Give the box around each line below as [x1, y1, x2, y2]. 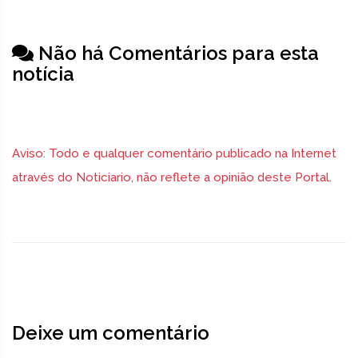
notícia [12, 62, 74, 86]
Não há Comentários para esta [34, 42, 319, 66]
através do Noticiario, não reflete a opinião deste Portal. [12, 170, 332, 185]
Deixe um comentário [12, 321, 209, 345]
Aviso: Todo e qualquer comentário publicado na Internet [12, 146, 336, 161]
